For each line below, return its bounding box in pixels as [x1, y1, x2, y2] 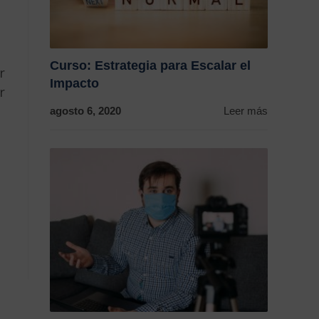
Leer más [224, 105, 268, 117]
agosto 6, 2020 [50, 105, 121, 117]
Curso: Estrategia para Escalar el [50, 58, 251, 73]
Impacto [50, 76, 99, 91]
